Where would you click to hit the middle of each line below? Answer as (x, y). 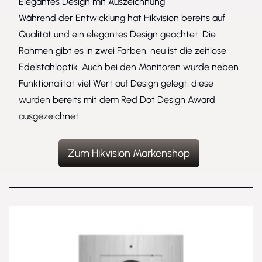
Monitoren (160, 67)
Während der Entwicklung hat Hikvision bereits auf (122, 18)
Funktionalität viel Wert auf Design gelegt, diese (116, 83)
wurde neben (210, 67)
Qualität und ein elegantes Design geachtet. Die (117, 34)
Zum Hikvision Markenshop (129, 153)
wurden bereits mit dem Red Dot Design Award (117, 99)
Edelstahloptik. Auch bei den (79, 67)
